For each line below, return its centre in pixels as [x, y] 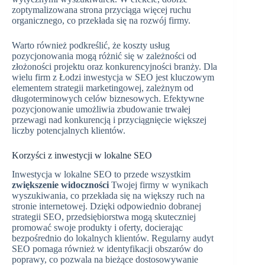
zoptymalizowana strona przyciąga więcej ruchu [101, 9]
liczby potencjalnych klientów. [69, 130]
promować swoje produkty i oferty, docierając [97, 228]
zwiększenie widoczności [60, 185]
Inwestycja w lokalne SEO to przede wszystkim [101, 174]
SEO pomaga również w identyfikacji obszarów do [107, 249]
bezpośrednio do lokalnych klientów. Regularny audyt [113, 238]
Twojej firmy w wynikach [159, 185]
